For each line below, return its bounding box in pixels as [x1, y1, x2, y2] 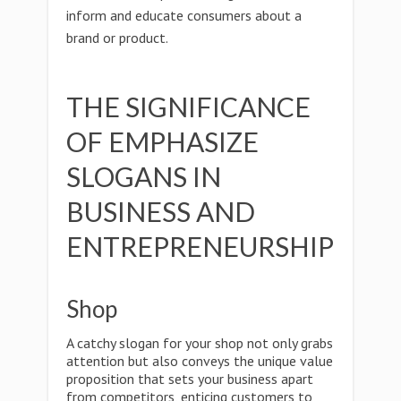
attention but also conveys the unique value [66, 352, 333, 370]
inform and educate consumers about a [66, 6, 302, 24]
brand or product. [66, 29, 168, 47]
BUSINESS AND [66, 195, 255, 227]
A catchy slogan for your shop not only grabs [66, 334, 333, 352]
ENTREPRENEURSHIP [66, 230, 334, 262]
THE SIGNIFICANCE [66, 90, 311, 123]
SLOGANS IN [66, 160, 221, 192]
